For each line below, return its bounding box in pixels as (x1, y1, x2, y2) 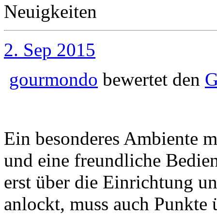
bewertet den (98, 69, 205, 90)
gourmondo (9, 69, 98, 90)
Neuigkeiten (4, 1, 97, 22)
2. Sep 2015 (4, 39, 95, 60)
